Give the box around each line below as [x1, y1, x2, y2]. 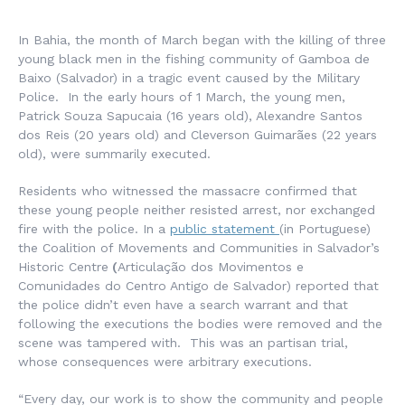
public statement [170, 221, 279, 236]
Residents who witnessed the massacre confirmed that [18, 184, 357, 198]
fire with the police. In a [18, 221, 170, 236]
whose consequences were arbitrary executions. [18, 354, 312, 369]
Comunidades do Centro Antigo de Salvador [18, 278, 287, 293]
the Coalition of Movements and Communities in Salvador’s [18, 240, 380, 255]
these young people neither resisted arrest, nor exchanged [18, 202, 375, 217]
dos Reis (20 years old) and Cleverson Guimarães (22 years [18, 127, 377, 142]
